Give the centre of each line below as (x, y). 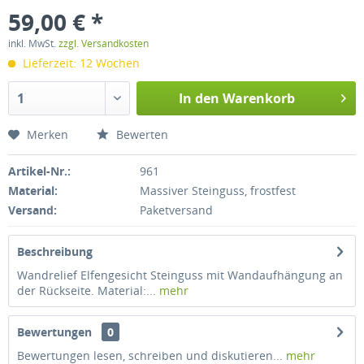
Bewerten (141, 134)
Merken (48, 134)
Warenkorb (258, 98)
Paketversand (176, 210)
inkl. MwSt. (33, 43)
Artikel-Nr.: (39, 171)
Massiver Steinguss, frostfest (217, 191)
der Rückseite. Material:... (87, 290)
